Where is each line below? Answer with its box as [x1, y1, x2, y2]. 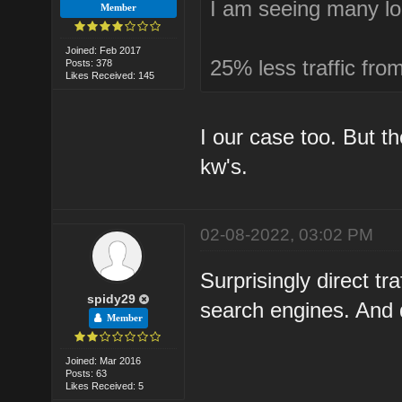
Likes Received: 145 [66, 69, 155, 81]
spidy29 [87, 291, 136, 306]
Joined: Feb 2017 [66, 44, 142, 56]
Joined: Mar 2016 [66, 354, 142, 366]
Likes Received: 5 [66, 380, 144, 391]
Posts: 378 [66, 57, 113, 68]
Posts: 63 [66, 367, 108, 379]
